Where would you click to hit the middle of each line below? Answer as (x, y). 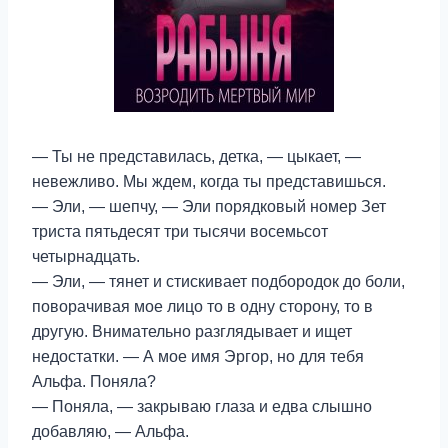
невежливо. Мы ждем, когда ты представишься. (209, 181)
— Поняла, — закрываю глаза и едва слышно (202, 406)
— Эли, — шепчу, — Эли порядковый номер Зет (209, 206)
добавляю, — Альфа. (110, 431)
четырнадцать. (86, 256)
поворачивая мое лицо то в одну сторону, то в (202, 306)
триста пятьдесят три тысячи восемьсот (180, 231)
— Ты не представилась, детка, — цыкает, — (196, 156)
